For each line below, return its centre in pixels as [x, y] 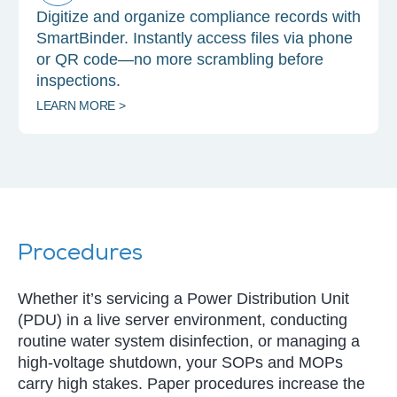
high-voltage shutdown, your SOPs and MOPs [180, 363]
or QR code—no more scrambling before [180, 60]
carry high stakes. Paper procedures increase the [191, 384]
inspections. [78, 81]
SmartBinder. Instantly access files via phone [195, 39]
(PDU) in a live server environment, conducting [183, 320]
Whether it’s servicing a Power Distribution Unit [183, 299]
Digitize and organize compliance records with [198, 17]
